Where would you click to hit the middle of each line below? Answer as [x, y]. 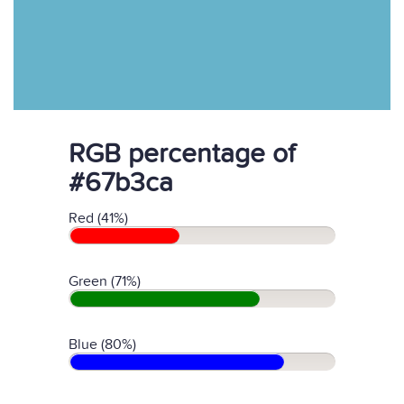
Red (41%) [98, 218]
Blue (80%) [102, 344]
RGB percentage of [182, 154]
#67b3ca [121, 183]
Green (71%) [105, 281]
